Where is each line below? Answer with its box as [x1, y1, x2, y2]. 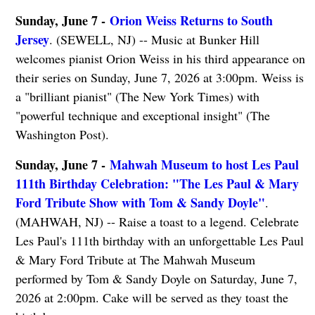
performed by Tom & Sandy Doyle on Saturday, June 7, [15, 269, 297, 287]
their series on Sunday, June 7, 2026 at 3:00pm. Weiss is [15, 68, 304, 86]
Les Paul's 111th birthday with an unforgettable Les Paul [15, 231, 304, 249]
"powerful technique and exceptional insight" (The [15, 106, 270, 124]
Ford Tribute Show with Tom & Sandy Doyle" [15, 193, 265, 212]
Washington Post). [15, 125, 109, 143]
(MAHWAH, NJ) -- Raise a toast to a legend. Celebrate [15, 212, 299, 230]
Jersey [15, 30, 49, 49]
